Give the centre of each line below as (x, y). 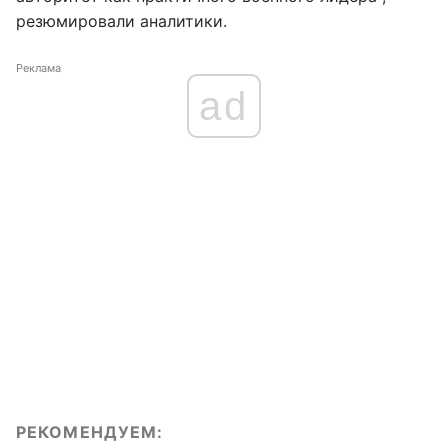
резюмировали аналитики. (121, 21)
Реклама (38, 68)
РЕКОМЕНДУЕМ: (90, 432)
